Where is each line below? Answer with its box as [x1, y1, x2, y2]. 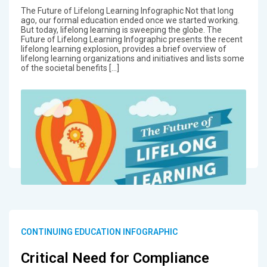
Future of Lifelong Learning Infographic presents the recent [20, 35, 243, 45]
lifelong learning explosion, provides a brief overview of [20, 44, 226, 54]
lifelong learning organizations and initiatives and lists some [20, 54, 244, 64]
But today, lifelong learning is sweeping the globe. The [20, 25, 222, 35]
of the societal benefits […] [20, 63, 119, 73]
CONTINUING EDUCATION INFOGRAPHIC [20, 227, 178, 237]
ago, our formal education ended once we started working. [20, 15, 240, 26]
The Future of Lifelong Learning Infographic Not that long [20, 6, 234, 16]
